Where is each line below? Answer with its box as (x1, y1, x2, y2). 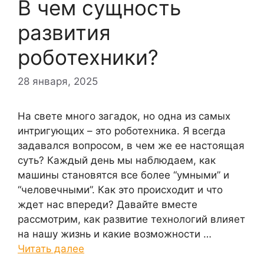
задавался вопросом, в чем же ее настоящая (18, 140, 245, 152)
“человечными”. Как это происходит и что (18, 184, 223, 196)
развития (18, 19, 111, 45)
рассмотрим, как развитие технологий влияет (18, 213, 245, 226)
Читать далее (18, 243, 84, 255)
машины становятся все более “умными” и (18, 169, 229, 181)
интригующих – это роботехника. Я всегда (18, 125, 226, 137)
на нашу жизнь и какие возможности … (18, 228, 212, 240)
